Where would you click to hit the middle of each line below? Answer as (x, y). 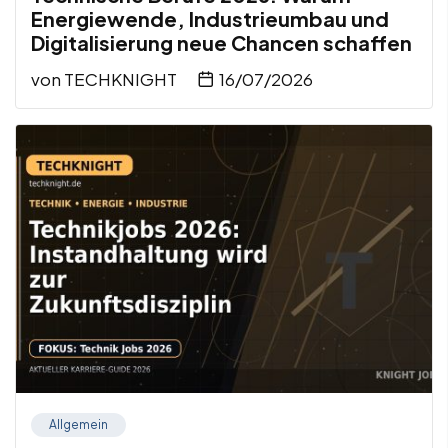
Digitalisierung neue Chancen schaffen (221, 43)
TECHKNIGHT (120, 79)
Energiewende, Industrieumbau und (210, 19)
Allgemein (78, 425)
